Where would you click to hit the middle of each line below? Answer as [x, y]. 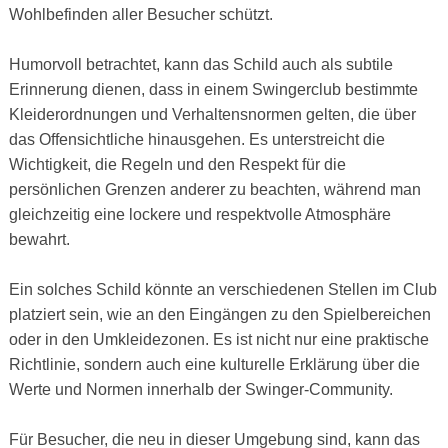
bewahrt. [39, 240]
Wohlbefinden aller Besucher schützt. [140, 15]
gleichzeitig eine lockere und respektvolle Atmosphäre [199, 215]
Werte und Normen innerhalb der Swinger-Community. [200, 390]
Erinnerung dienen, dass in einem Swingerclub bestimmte [213, 90]
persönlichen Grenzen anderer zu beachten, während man [214, 190]
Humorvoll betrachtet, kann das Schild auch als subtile [200, 65]
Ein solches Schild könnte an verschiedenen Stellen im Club [222, 290]
